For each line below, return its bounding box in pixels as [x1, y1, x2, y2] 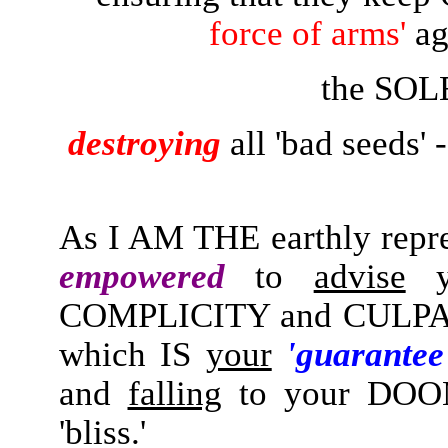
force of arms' [208, 14, 415, 52]
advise [313, 257, 406, 295]
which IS [58, 335, 206, 373]
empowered [58, 257, 225, 295]
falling [127, 374, 222, 412]
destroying [68, 124, 221, 162]
